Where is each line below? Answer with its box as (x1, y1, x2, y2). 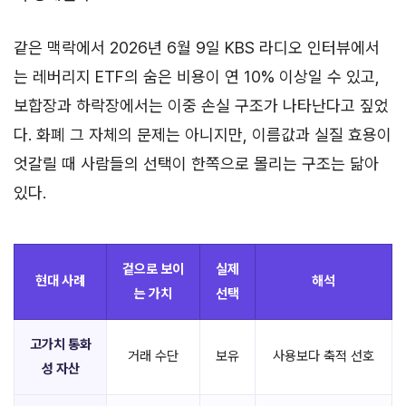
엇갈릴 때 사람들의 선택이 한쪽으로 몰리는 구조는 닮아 (14, 154, 379, 173)
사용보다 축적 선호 (273, 348, 374, 364)
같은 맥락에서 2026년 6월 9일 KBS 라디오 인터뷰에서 (14, 38, 380, 57)
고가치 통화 (29, 336, 92, 353)
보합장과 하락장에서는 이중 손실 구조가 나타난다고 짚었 (14, 96, 389, 115)
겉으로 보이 (122, 261, 184, 277)
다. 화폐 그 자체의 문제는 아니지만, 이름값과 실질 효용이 (14, 125, 391, 144)
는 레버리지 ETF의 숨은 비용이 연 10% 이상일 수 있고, (14, 67, 380, 86)
